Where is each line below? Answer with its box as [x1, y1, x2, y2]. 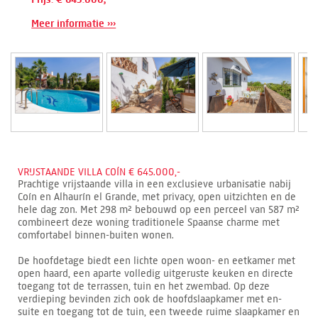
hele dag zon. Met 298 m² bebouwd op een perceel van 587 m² [18, 203, 300, 216]
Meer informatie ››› [31, 17, 116, 30]
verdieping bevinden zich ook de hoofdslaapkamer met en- [18, 292, 282, 305]
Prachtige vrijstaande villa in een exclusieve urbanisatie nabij [18, 177, 291, 190]
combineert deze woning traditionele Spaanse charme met [18, 216, 280, 229]
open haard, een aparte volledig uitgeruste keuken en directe [18, 267, 293, 280]
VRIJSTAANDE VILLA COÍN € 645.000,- [18, 165, 180, 178]
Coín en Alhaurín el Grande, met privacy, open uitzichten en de [18, 190, 296, 203]
